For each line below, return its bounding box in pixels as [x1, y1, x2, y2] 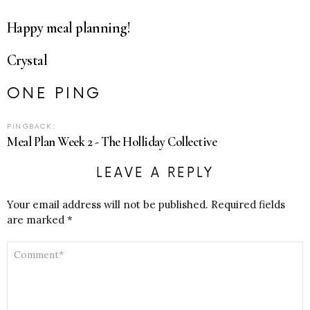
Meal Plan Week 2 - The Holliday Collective [7, 134, 217, 149]
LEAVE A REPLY [96, 165, 214, 182]
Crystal [7, 51, 48, 70]
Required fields [211, 197, 285, 211]
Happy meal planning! [7, 18, 131, 37]
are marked [7, 212, 67, 226]
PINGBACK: [7, 122, 56, 131]
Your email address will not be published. [7, 197, 208, 211]
